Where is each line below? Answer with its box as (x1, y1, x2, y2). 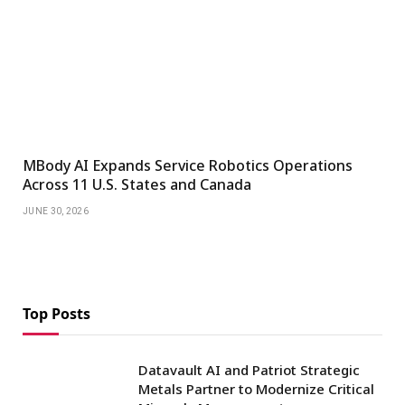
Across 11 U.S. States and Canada (23, 174, 251, 195)
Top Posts (23, 304, 90, 325)
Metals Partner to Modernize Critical (138, 380, 374, 399)
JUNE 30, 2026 (23, 206, 89, 217)
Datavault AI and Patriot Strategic (138, 361, 360, 380)
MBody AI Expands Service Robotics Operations (23, 155, 353, 176)
